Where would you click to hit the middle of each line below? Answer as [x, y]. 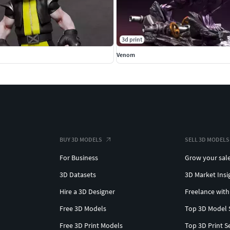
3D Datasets [78, 175]
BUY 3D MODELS [81, 140]
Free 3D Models [83, 209]
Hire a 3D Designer [87, 192]
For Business [79, 158]
